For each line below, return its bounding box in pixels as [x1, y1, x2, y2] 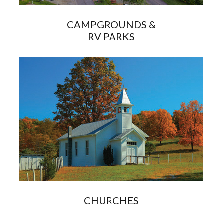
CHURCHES [83, 194, 139, 206]
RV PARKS [87, 30, 135, 42]
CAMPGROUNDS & [66, 18, 156, 30]
